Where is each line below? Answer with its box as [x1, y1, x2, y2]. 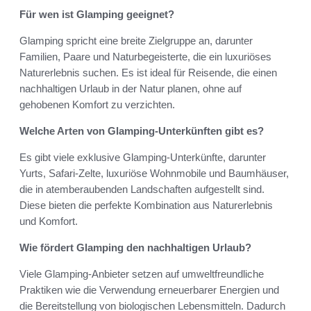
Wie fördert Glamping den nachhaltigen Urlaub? [19, 242, 251, 254]
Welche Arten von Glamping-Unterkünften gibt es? [19, 125, 264, 137]
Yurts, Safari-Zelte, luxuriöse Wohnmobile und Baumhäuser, [19, 167, 289, 180]
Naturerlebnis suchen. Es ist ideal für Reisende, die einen [19, 67, 277, 79]
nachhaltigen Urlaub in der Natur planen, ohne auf [19, 83, 242, 95]
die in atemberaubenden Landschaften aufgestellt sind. [19, 183, 264, 196]
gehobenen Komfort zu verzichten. [19, 99, 175, 111]
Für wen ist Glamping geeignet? [19, 8, 174, 21]
